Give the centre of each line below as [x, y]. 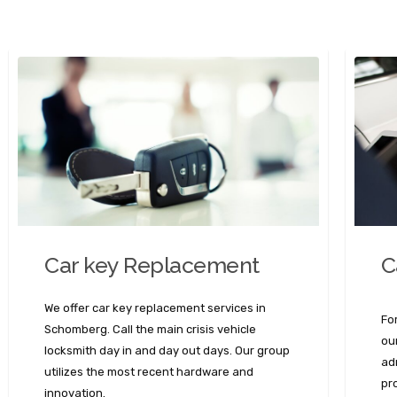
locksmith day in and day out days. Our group [167, 351]
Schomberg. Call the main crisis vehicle [150, 330]
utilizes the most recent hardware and [149, 372]
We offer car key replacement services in [155, 308]
